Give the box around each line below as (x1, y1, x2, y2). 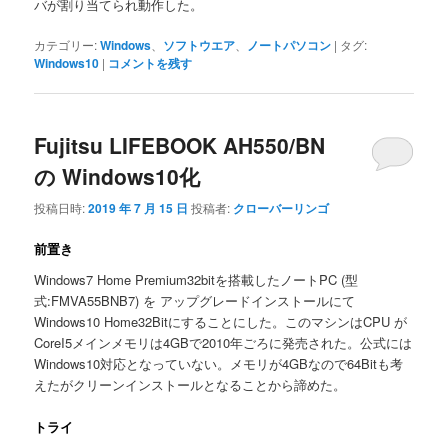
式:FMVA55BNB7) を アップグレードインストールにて (34, 291, 356, 311)
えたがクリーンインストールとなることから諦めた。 (34, 375, 347, 395)
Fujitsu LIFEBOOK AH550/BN (34, 130, 326, 161)
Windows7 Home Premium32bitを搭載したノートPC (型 (34, 270, 359, 290)
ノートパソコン (247, 36, 332, 55)
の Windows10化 (34, 161, 201, 192)
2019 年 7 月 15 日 (88, 198, 189, 217)
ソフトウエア (163, 36, 236, 55)
